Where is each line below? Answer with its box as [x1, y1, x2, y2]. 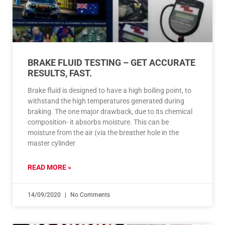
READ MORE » [28, 163, 71, 172]
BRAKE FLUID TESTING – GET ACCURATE [28, 57, 195, 68]
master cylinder [28, 139, 75, 148]
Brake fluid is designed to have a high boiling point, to [28, 86, 191, 95]
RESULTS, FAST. [28, 68, 92, 79]
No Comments [69, 191, 110, 199]
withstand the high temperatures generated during [28, 97, 184, 105]
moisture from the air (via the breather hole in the [28, 129, 179, 137]
